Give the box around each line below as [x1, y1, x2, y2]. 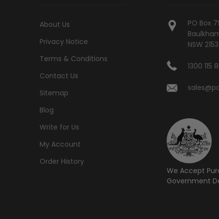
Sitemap [39, 88, 68, 98]
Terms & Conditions [39, 53, 108, 64]
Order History [39, 156, 84, 166]
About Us [39, 19, 70, 29]
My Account [39, 139, 81, 149]
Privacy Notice [39, 36, 88, 46]
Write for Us [39, 122, 79, 132]
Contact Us [39, 70, 78, 81]
